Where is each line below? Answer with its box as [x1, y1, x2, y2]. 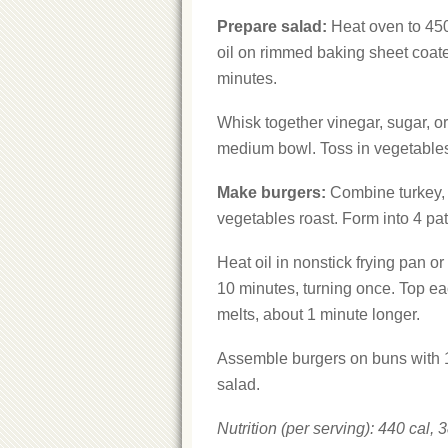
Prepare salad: [217, 18, 327, 35]
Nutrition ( [217, 420, 286, 437]
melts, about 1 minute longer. [217, 306, 420, 323]
